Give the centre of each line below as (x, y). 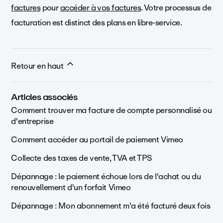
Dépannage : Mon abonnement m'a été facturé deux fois (111, 206)
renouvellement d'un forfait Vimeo (71, 187)
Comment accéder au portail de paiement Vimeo (97, 139)
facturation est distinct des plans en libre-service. (97, 22)
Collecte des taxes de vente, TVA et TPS (82, 158)
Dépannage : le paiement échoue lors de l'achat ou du (106, 176)
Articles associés (44, 97)
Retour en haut (38, 66)
